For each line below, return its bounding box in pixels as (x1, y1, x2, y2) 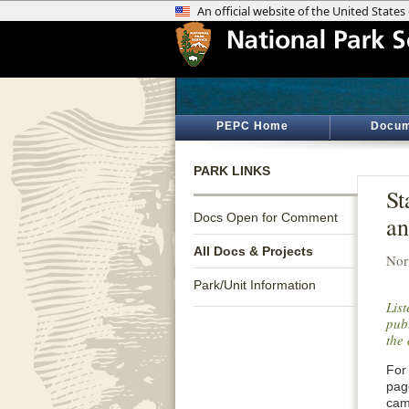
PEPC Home (215, 120, 288, 132)
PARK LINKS (194, 163, 270, 178)
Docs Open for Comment (194, 210, 338, 225)
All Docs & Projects (194, 244, 313, 258)
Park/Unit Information (194, 278, 316, 292)
